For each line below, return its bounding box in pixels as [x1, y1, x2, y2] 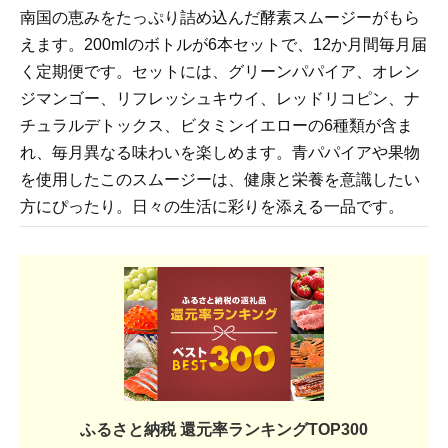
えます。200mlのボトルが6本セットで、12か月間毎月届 [20, 36, 427, 54]
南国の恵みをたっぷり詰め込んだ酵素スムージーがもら [20, 9, 420, 27]
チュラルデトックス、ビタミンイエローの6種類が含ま [20, 117, 413, 135]
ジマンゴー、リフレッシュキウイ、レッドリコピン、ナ [20, 90, 420, 108]
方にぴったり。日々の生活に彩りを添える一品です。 [20, 198, 404, 216]
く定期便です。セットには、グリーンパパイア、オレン [20, 63, 420, 81]
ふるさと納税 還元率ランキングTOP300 [80, 420, 368, 438]
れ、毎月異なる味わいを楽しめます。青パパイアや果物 [20, 144, 420, 162]
